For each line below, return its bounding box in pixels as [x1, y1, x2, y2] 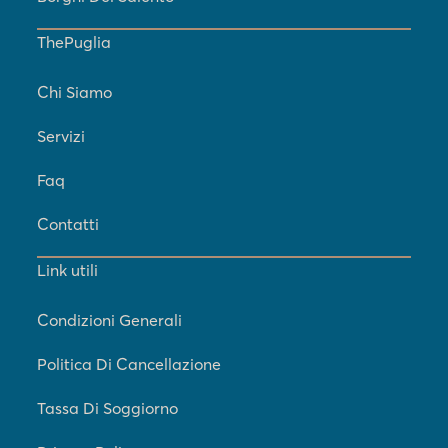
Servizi [37, 126, 86, 147]
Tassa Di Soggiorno [37, 398, 179, 419]
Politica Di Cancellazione [37, 354, 222, 375]
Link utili [37, 260, 99, 281]
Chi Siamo [37, 82, 113, 103]
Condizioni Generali [37, 310, 183, 331]
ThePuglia [37, 32, 112, 53]
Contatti [37, 214, 100, 235]
